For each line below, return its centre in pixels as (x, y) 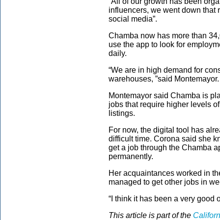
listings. (122, 113)
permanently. (131, 156)
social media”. (133, 19)
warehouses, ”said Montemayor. (164, 79)
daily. (118, 53)
